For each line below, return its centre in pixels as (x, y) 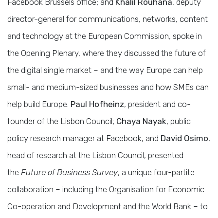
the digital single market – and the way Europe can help (105, 70)
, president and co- (157, 104)
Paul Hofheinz (97, 104)
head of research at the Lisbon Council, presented (95, 155)
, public (179, 121)
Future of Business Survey (69, 172)
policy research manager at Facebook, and (84, 138)
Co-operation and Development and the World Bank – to (108, 206)
